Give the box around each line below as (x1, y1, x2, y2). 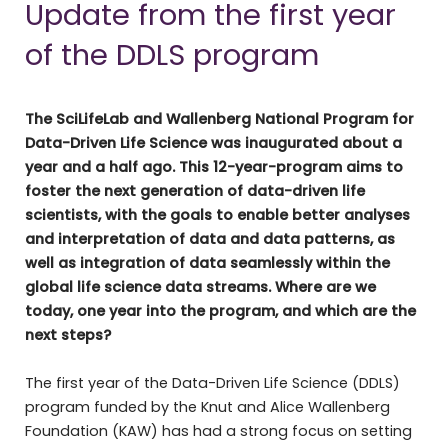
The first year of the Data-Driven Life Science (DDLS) (24, 373, 400, 394)
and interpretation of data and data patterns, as (24, 229, 395, 250)
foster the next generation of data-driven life (24, 181, 365, 202)
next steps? (24, 325, 111, 346)
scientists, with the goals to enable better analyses (24, 205, 410, 226)
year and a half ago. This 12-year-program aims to (24, 157, 403, 178)
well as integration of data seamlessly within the (24, 253, 390, 274)
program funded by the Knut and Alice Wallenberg (24, 397, 390, 418)
